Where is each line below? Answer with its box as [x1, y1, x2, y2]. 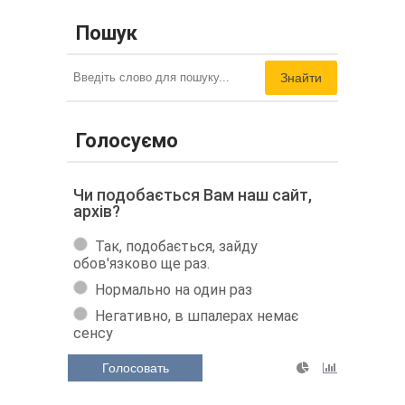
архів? [73, 201, 120, 221]
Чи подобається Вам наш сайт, [73, 184, 312, 204]
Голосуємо [76, 128, 178, 152]
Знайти [280, 70, 322, 85]
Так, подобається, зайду [95, 237, 258, 255]
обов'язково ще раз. [73, 254, 210, 272]
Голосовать [101, 360, 169, 375]
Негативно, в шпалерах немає [95, 306, 298, 325]
